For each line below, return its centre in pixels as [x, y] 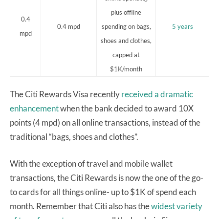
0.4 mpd [69, 27]
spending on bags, [126, 27]
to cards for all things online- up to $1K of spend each [103, 192]
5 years [182, 27]
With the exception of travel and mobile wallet [91, 164]
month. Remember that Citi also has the [80, 206]
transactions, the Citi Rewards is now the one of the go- [107, 178]
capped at [126, 55]
